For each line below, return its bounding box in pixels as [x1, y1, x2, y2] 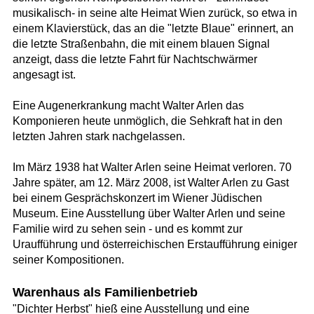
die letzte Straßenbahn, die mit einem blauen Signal [12, 38, 270, 50]
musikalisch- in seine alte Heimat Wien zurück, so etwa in [12, 7, 297, 20]
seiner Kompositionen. [12, 254, 124, 266]
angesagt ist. [12, 69, 76, 81]
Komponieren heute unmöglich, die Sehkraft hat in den [12, 115, 282, 128]
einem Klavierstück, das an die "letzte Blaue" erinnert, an [12, 22, 294, 35]
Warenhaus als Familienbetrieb [12, 285, 198, 299]
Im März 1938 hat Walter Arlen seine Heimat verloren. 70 [12, 161, 292, 174]
